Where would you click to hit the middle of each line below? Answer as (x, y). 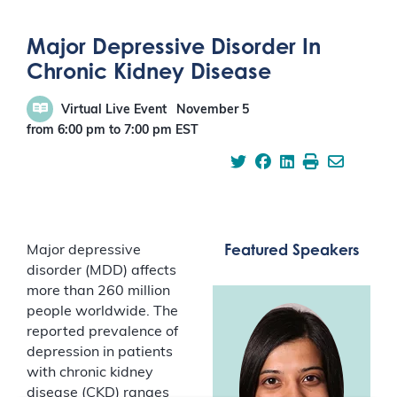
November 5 (213, 110)
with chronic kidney (90, 373)
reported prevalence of (102, 332)
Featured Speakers (292, 249)
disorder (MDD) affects (101, 271)
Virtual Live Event (114, 110)
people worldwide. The (102, 312)
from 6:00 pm (66, 131)
